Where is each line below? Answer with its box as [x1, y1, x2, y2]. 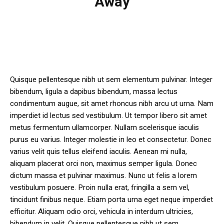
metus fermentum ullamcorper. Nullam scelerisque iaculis [10, 122, 199, 133]
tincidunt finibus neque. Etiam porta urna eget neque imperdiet [10, 194, 213, 205]
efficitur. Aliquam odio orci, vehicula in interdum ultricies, [10, 206, 193, 217]
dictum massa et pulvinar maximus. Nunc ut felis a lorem [10, 170, 197, 181]
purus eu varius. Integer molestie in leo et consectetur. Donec [10, 134, 211, 145]
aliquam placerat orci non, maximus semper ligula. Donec [10, 158, 197, 169]
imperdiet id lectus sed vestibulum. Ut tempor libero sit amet [10, 110, 207, 121]
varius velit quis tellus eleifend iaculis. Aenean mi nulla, [10, 146, 187, 157]
